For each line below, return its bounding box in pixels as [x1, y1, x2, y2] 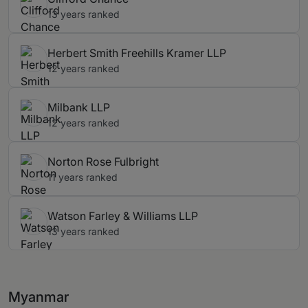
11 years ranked [47, 171, 118, 184]
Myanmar [8, 289, 69, 306]
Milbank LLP [47, 100, 110, 115]
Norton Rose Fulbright [47, 155, 159, 169]
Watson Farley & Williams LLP [47, 209, 198, 223]
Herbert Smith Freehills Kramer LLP [47, 46, 226, 60]
